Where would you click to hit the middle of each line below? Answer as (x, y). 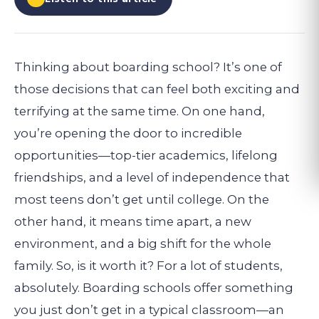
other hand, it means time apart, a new (133, 221)
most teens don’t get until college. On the (142, 199)
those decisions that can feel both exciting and (157, 89)
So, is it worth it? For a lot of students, (169, 265)
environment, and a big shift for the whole (143, 243)
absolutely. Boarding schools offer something (154, 287)
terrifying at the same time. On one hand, (140, 111)
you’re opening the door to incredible (128, 133)
